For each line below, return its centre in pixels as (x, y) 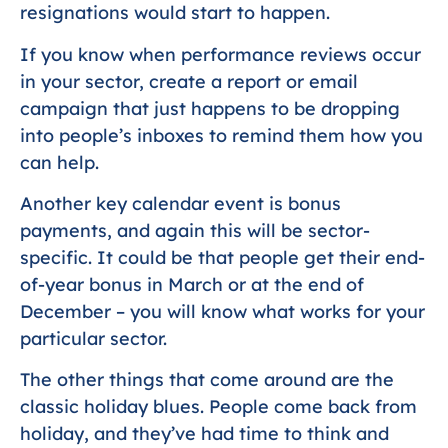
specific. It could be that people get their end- (222, 258)
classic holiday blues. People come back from (218, 407)
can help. (59, 162)
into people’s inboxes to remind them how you (221, 135)
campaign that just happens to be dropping (210, 108)
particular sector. (93, 339)
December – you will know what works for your (222, 312)
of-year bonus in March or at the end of (192, 285)
